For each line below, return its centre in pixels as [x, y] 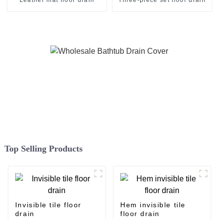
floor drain [140, 214]
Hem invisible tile [153, 205]
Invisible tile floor [48, 205]
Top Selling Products [43, 149]
